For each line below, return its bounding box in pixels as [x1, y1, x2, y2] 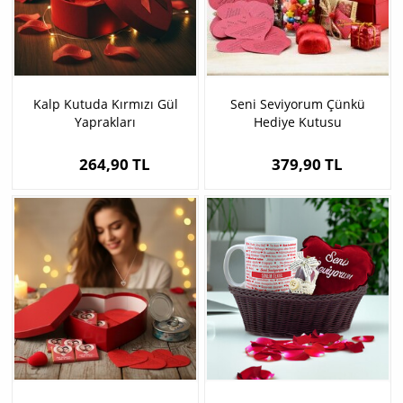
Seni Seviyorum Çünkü [230, 95, 365, 113]
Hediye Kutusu [254, 113, 342, 131]
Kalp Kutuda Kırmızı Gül [32, 95, 178, 113]
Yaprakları [75, 113, 136, 131]
